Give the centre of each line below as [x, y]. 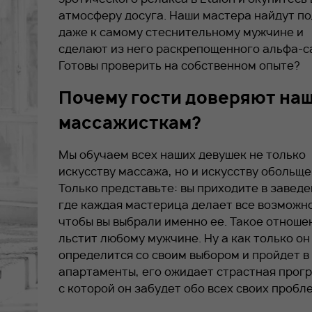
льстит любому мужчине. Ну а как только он [184, 238]
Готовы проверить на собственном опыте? [179, 65]
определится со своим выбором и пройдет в [184, 255]
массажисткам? [130, 123]
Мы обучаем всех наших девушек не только [182, 155]
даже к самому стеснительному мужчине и [181, 32]
